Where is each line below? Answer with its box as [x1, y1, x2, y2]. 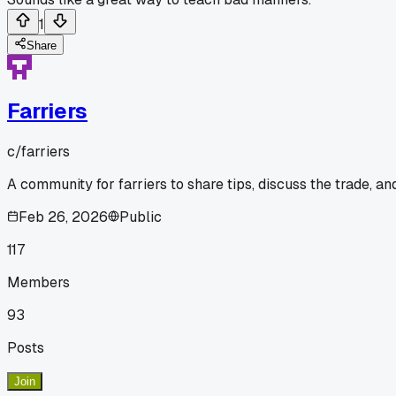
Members [7, 272, 70, 292]
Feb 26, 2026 [19, 207, 108, 226]
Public [119, 207, 162, 226]
